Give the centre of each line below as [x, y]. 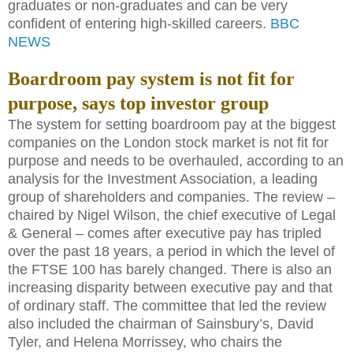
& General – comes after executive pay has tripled [165, 233]
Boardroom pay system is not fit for [151, 78]
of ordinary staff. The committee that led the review [167, 305]
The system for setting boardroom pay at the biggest [172, 124]
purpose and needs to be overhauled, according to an [176, 160]
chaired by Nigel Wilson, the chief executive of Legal [172, 215]
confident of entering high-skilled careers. [139, 23]
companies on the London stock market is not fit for [168, 142]
